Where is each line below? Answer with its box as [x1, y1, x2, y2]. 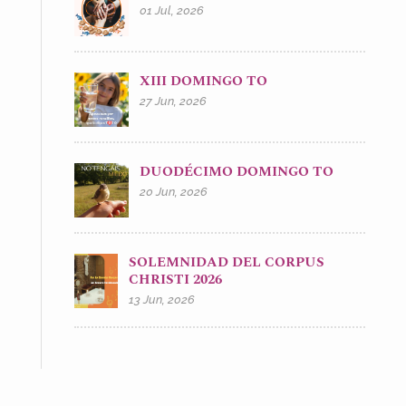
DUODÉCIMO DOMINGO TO [139, 161, 333, 183]
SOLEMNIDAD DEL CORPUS [129, 252, 325, 274]
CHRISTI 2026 [129, 269, 223, 291]
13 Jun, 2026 [129, 293, 196, 307]
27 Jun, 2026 [139, 94, 207, 109]
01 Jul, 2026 [139, 4, 204, 18]
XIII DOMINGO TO [139, 71, 267, 92]
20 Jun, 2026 [139, 185, 208, 199]
